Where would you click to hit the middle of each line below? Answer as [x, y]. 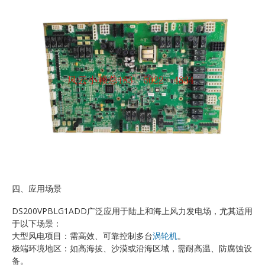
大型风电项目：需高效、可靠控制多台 [82, 236]
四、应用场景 [37, 188]
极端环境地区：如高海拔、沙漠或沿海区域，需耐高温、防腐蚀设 [132, 248]
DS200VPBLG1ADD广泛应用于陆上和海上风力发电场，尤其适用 [132, 211]
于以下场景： [37, 224]
